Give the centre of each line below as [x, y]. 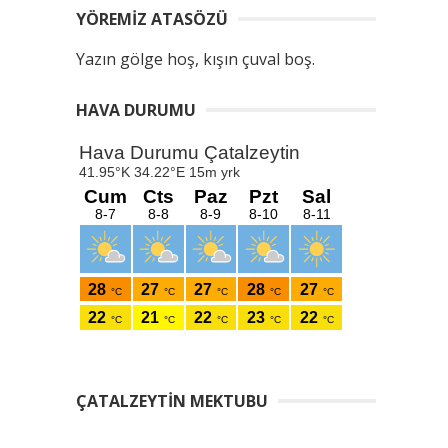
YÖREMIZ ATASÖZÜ [152, 19]
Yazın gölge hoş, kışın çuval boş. [195, 59]
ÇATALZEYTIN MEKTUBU [172, 401]
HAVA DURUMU [136, 110]
